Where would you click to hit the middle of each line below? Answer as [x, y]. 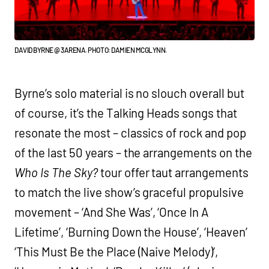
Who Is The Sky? [56, 172]
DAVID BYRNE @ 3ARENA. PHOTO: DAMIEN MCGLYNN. [91, 50]
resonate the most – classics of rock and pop [131, 132]
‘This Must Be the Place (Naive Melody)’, [116, 251]
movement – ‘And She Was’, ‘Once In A [112, 212]
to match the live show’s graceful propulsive [129, 192]
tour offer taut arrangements [173, 172]
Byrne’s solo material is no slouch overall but [130, 93]
